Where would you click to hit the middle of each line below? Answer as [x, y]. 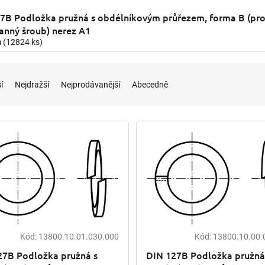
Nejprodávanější [91, 84]
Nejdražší [32, 84]
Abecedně [150, 84]
